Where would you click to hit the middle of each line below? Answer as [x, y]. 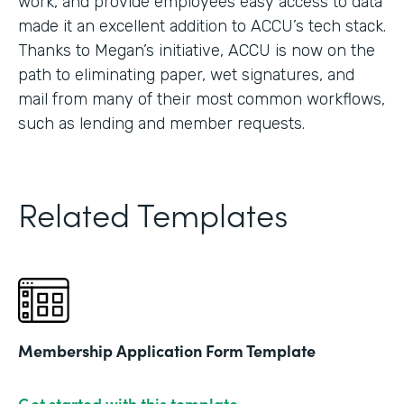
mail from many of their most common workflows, [202, 99]
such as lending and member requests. [161, 123]
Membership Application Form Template [167, 350]
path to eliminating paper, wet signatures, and [186, 74]
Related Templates [153, 213]
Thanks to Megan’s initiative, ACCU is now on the [197, 50]
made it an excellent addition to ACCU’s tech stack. [202, 26]
